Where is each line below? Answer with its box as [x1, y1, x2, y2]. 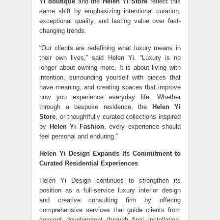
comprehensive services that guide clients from [39, 206, 181, 214]
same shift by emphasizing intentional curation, [39, 7, 181, 15]
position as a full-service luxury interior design [39, 187, 181, 194]
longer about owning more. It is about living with [39, 64, 181, 71]
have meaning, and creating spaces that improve [39, 83, 181, 91]
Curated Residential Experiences [39, 160, 138, 167]
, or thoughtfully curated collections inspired [55, 113, 181, 120]
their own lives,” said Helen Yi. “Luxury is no [39, 54, 181, 61]
